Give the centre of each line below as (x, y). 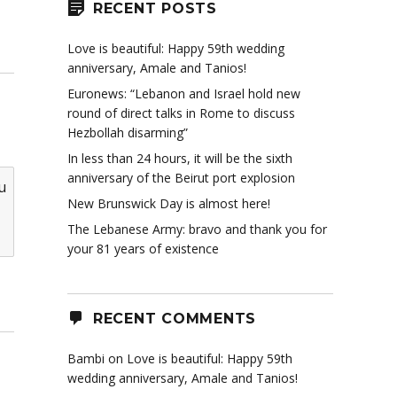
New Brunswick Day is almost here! (169, 204)
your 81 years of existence (143, 249)
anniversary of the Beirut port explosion (181, 178)
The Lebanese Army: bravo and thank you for (197, 230)
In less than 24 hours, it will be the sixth (180, 159)
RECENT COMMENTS (174, 318)
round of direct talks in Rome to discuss (181, 113)
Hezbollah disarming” (128, 133)
